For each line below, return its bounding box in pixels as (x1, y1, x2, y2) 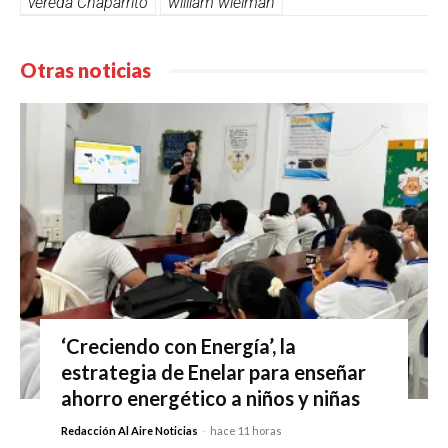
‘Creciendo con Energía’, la (60, 334, 296, 359)
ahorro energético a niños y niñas (60, 386, 360, 411)
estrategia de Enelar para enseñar (60, 360, 366, 385)
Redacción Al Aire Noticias (60, 424, 198, 438)
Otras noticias (20, 58, 151, 83)
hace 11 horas (209, 424, 282, 438)
